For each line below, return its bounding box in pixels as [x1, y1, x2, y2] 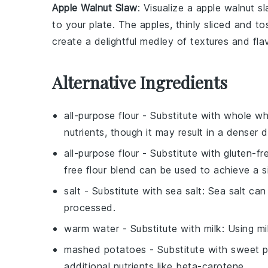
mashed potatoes [64, 243, 147, 255]
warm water [64, 222, 119, 234]
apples [139, 18, 170, 31]
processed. [64, 201, 115, 214]
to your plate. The [52, 18, 140, 31]
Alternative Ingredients [52, 71, 227, 93]
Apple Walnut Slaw [52, 1, 138, 14]
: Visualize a [137, 1, 196, 14]
